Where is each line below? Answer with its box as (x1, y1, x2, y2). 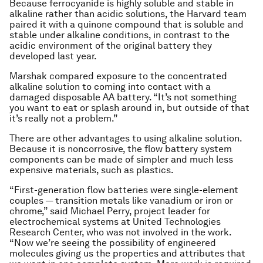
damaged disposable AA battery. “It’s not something (9, 92, 237, 103)
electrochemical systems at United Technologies (9, 216, 221, 227)
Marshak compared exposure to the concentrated (9, 70, 227, 82)
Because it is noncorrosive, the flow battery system (9, 143, 232, 154)
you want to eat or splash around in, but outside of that (9, 102, 249, 113)
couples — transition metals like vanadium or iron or (9, 195, 233, 206)
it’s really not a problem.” (9, 113, 118, 124)
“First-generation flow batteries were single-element (9, 184, 238, 195)
